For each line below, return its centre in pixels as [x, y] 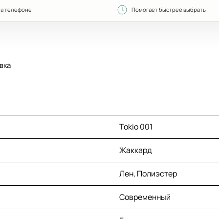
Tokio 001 [136, 127]
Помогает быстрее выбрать [169, 9]
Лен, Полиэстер [148, 174]
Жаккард [136, 150]
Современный [145, 197]
